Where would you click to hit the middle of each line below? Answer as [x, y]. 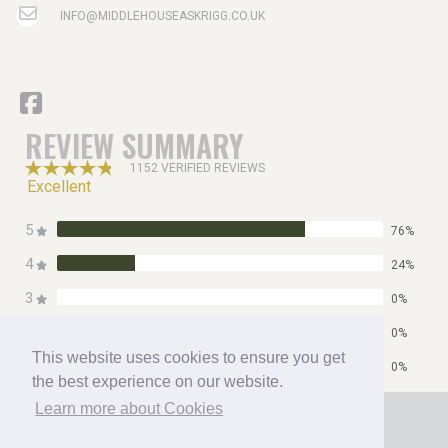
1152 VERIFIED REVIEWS [197, 167]
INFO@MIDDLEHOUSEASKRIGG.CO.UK [162, 15]
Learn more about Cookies [129, 409]
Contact [224, 433]
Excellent [59, 186]
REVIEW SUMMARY [134, 145]
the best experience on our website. [157, 382]
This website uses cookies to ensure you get [188, 358]
